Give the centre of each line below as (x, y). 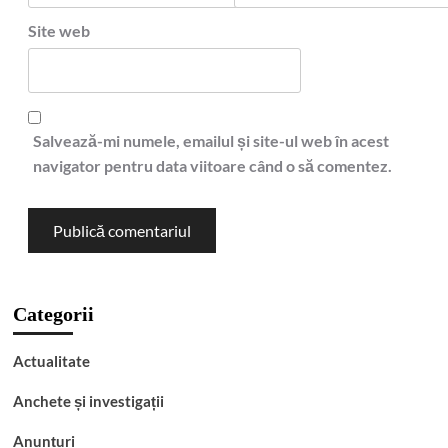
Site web (58, 30)
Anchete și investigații (88, 401)
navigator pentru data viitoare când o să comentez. (212, 165)
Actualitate (51, 361)
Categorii (53, 314)
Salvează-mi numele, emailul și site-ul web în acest (210, 140)
